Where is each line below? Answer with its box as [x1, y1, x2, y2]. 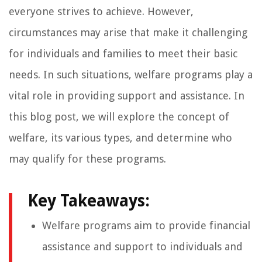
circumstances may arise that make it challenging [9, 26, 247, 39]
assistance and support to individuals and [42, 240, 243, 253]
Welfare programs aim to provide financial [42, 219, 250, 232]
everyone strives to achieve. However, [9, 5, 194, 18]
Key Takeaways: [27, 191, 150, 211]
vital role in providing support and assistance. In [9, 89, 244, 102]
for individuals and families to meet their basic [9, 47, 237, 60]
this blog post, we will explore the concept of [9, 111, 229, 123]
